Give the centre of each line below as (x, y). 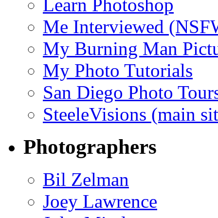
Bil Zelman (86, 180)
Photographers (90, 147)
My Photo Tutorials (118, 71)
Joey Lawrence (100, 201)
